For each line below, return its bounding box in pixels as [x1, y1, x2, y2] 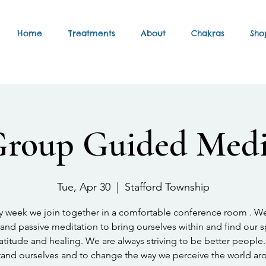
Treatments [68, 28, 115, 39]
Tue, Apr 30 [56, 180, 110, 194]
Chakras [191, 28, 224, 39]
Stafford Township [124, 180, 210, 194]
